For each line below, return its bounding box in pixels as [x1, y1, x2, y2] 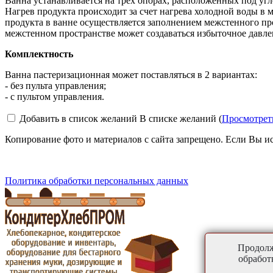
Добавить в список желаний [19, 113, 137, 124]
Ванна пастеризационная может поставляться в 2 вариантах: [5, 69, 257, 80]
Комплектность [5, 48, 73, 59]
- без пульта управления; [5, 80, 106, 91]
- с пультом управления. [5, 91, 104, 102]
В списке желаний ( [140, 113, 222, 124]
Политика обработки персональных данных [5, 175, 188, 186]
